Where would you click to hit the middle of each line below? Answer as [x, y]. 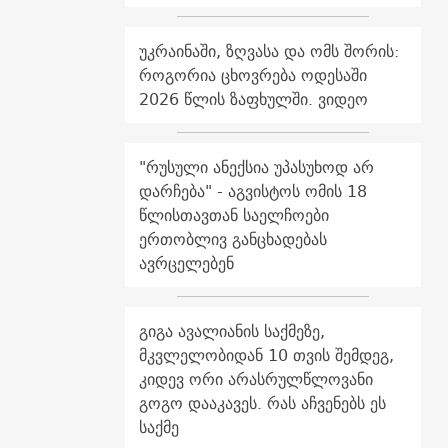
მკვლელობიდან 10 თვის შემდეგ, [266, 355]
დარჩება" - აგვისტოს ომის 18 [252, 191]
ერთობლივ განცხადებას [232, 239]
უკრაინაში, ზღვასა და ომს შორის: [268, 51]
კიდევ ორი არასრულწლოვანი [255, 379]
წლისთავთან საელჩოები [233, 215]
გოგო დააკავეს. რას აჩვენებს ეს [262, 403]
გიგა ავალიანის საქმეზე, [231, 331]
